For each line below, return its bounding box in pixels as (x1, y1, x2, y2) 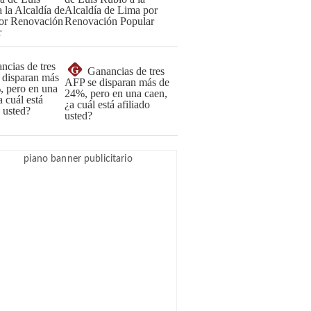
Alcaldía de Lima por (65, 4, 158, 16)
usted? (65, 110, 92, 121)
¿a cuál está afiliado (65, 99, 150, 110)
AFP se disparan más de (65, 76, 169, 88)
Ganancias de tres (87, 65, 165, 77)
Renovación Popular (65, 15, 154, 27)
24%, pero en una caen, (65, 87, 167, 99)
